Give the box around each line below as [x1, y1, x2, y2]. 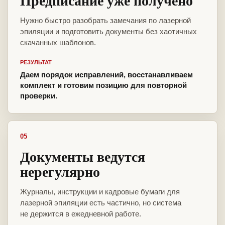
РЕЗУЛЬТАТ [20, 59, 52, 66]
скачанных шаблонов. [20, 38, 96, 47]
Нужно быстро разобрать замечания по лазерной [20, 16, 191, 25]
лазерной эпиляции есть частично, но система [20, 198, 181, 207]
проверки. [20, 91, 57, 100]
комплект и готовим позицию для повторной [20, 81, 187, 90]
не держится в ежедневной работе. [20, 209, 141, 218]
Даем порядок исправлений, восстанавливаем [20, 70, 193, 79]
